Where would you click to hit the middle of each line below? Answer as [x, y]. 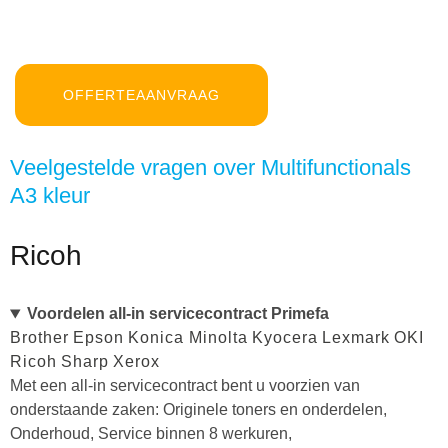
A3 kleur [50, 196]
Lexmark [356, 338]
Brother [39, 338]
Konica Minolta [188, 338]
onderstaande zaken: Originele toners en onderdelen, [198, 410]
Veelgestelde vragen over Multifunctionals [210, 168]
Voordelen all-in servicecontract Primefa [177, 314]
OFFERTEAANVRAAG [141, 95]
